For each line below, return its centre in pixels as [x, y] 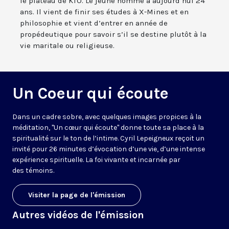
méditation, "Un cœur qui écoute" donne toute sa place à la [108, 128]
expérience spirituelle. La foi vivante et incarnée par [96, 160]
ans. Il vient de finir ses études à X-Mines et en [104, 12]
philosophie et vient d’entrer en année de [94, 23]
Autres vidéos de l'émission [78, 215]
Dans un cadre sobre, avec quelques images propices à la [107, 117]
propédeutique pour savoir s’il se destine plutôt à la [113, 35]
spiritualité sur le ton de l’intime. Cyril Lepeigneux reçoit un [108, 139]
